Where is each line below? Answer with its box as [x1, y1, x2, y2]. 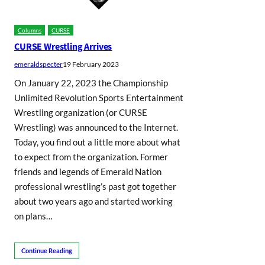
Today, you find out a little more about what [14, 137, 180, 148]
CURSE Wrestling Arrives [14, 40, 112, 54]
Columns [18, 27, 41, 34]
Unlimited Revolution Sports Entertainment [14, 92, 183, 104]
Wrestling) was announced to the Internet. [14, 122, 178, 133]
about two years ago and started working [14, 196, 173, 207]
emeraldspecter [14, 60, 63, 69]
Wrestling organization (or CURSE [14, 107, 147, 118]
